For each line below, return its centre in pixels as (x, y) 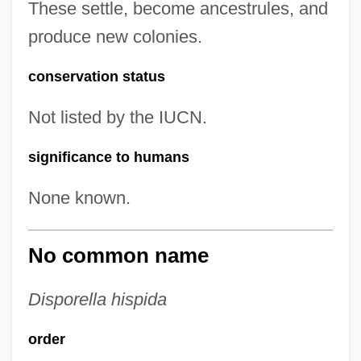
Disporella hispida (97, 299)
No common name (118, 255)
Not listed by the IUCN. (117, 117)
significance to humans (108, 157)
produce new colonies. (115, 37)
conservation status (96, 77)
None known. (79, 198)
